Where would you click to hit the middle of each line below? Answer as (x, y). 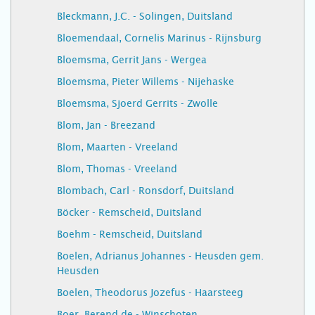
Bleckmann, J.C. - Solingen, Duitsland (145, 16)
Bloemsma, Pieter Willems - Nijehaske (146, 82)
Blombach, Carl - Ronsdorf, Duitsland (146, 191)
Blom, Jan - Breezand (106, 125)
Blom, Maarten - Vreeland (117, 147)
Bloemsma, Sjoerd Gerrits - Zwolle (137, 103)
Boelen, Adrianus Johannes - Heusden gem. (160, 256)
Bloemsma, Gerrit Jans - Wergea (132, 60)
